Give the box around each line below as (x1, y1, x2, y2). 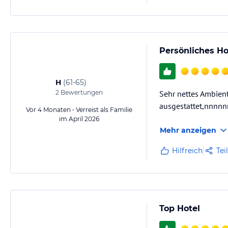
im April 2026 (59, 115, 99, 123)
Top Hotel (159, 204, 200, 213)
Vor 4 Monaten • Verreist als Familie (25, 106, 132, 113)
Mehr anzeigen (160, 126, 216, 135)
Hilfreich (172, 146, 203, 155)
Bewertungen (59, 89, 103, 96)
